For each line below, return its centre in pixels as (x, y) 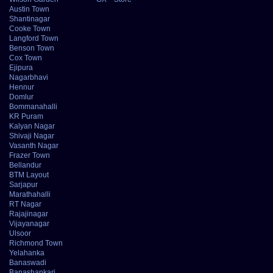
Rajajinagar (29, 214)
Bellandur (25, 165)
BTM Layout (29, 175)
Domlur (21, 97)
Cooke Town (30, 29)
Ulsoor (20, 234)
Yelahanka (27, 253)
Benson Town (32, 48)
